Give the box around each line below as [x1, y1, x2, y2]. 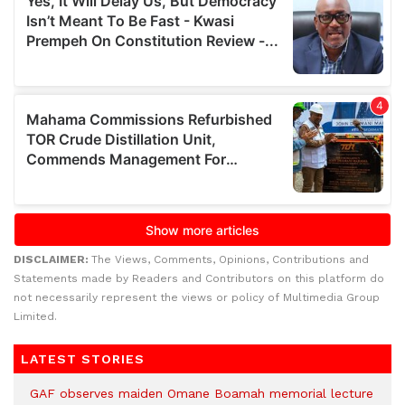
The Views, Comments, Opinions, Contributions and [91, 253, 369, 266]
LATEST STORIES [21, 352, 145, 366]
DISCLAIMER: [14, 253, 91, 266]
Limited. [14, 310, 57, 323]
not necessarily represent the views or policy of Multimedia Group [14, 291, 380, 304]
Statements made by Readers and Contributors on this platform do [14, 272, 384, 285]
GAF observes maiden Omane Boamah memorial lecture [30, 386, 373, 400]
